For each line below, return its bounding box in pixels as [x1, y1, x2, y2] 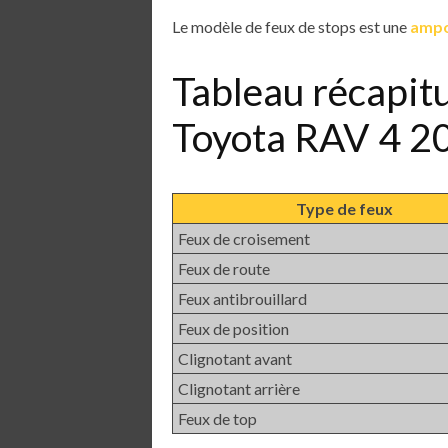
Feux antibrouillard [178, 288, 307, 308]
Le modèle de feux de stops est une [172, 16, 410, 36]
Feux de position [178, 318, 289, 338]
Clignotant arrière [178, 378, 300, 398]
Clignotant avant [178, 348, 292, 368]
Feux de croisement [178, 228, 310, 248]
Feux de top [178, 408, 257, 428]
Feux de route [178, 258, 270, 278]
